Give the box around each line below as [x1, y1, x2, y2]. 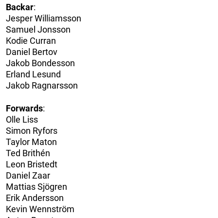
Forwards [6, 103, 43, 114]
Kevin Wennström [6, 204, 74, 215]
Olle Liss [6, 114, 38, 125]
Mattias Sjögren [6, 182, 67, 192]
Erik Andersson [6, 193, 64, 203]
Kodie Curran [6, 36, 56, 46]
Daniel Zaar [6, 170, 50, 181]
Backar [6, 2, 34, 13]
